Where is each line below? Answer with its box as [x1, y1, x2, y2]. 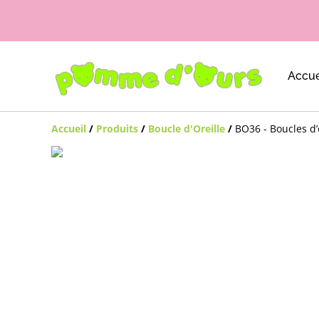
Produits [96, 121, 138, 135]
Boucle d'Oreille [148, 121, 225, 135]
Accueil [51, 121, 86, 135]
